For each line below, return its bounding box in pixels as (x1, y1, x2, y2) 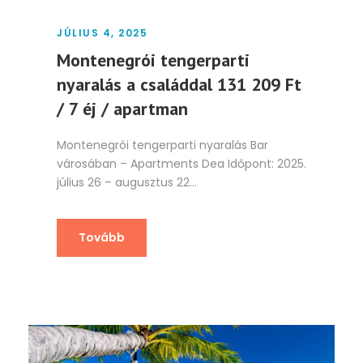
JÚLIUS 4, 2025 (57, 26, 147, 41)
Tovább (79, 229, 125, 246)
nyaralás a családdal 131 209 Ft (57, 73, 301, 96)
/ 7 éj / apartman (57, 97, 188, 121)
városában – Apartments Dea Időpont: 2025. (57, 156, 306, 173)
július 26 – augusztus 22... (57, 174, 197, 191)
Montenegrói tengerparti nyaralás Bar (57, 137, 268, 154)
